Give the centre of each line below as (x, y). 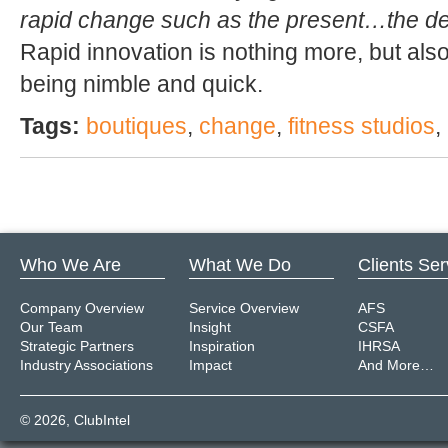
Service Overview (244, 307)
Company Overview (82, 307)
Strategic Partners (77, 345)
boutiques (136, 125)
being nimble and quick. (141, 83)
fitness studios (361, 125)
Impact (210, 364)
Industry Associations (86, 364)
